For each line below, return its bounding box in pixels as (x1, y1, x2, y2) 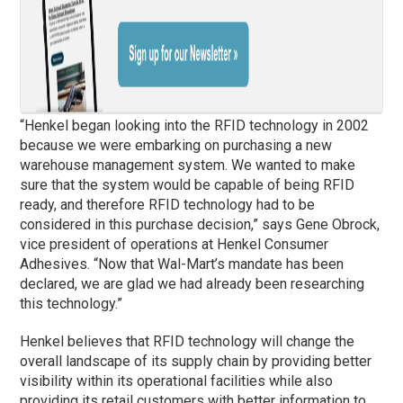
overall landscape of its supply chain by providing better (20, 353, 372, 371)
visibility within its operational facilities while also (20, 372, 334, 390)
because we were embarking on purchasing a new (20, 137, 333, 155)
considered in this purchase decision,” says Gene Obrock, (20, 216, 381, 234)
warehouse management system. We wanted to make (20, 157, 356, 175)
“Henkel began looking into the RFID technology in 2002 (20, 117, 370, 135)
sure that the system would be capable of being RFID (20, 176, 355, 194)
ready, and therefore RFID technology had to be (20, 196, 316, 214)
